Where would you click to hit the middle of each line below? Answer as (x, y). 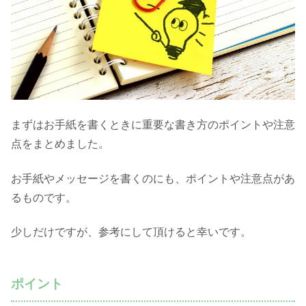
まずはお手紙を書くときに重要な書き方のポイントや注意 (153, 125)
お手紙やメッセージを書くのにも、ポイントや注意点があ (153, 178)
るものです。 (44, 197)
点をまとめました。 (60, 144)
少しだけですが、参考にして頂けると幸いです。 (131, 232)
